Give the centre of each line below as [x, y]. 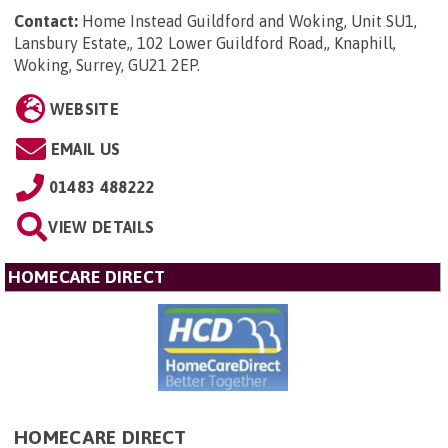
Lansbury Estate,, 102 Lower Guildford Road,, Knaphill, [205, 43]
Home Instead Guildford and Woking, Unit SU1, [249, 21]
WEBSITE [84, 109]
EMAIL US [85, 149]
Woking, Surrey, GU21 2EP [105, 65]
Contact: [46, 21]
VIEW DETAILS [101, 227]
